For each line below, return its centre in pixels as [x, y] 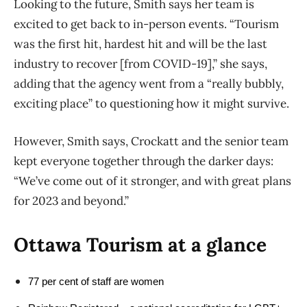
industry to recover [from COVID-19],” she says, [140, 64]
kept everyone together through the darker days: [144, 161]
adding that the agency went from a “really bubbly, [149, 84]
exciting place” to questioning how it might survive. [153, 104]
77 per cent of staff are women [97, 282]
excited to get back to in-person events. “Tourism [146, 24]
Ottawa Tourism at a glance [140, 245]
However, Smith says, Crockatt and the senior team [151, 142]
